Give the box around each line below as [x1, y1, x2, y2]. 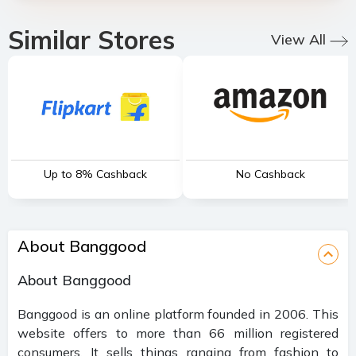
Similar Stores [8, 23, 175, 56]
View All [271, 30, 326, 48]
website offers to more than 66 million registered [17, 324, 339, 341]
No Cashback [235, 166, 305, 181]
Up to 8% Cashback [44, 166, 147, 181]
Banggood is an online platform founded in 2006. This [17, 305, 339, 322]
